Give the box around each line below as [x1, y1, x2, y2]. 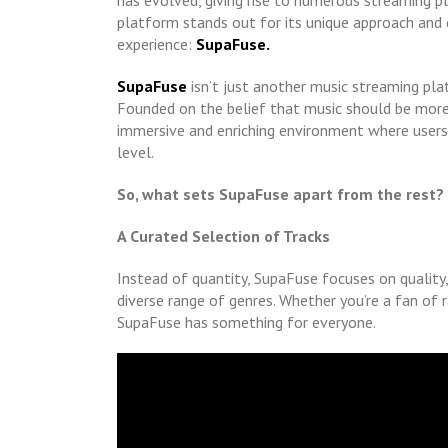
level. [117, 142, 154, 163]
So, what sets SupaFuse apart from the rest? [117, 184, 444, 205]
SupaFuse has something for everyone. [117, 312, 376, 333]
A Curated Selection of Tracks [117, 226, 330, 247]
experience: [117, 34, 196, 55]
